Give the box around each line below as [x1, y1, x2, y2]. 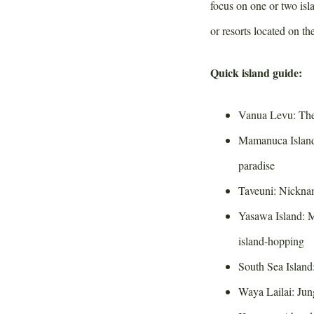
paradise [238, 157, 275, 172]
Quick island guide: [210, 64, 303, 81]
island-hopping [238, 233, 305, 248]
